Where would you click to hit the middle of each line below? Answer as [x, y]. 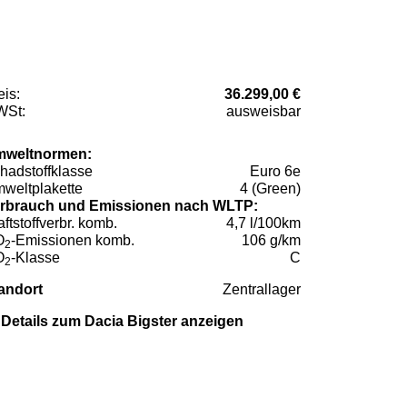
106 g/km [271, 240]
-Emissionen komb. [73, 240]
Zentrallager [262, 289]
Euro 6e [275, 171]
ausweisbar [263, 111]
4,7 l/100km [263, 223]
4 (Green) [270, 188]
